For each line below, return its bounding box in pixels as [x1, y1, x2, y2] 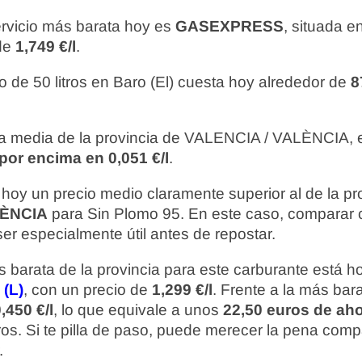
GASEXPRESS [175, 18, 284, 35]
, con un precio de [23, 281, 152, 298]
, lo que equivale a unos [53, 301, 223, 318]
